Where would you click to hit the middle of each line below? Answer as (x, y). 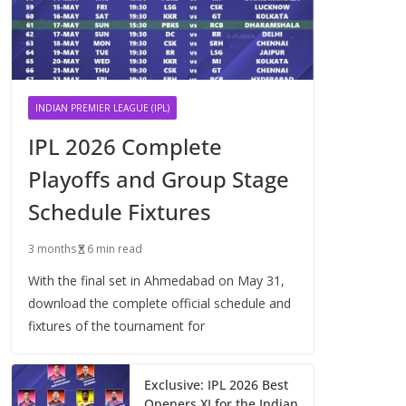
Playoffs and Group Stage (159, 179)
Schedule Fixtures (120, 212)
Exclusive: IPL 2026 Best (216, 385)
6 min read (115, 249)
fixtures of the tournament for (116, 326)
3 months (52, 249)
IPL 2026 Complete (125, 147)
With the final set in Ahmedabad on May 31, (156, 281)
